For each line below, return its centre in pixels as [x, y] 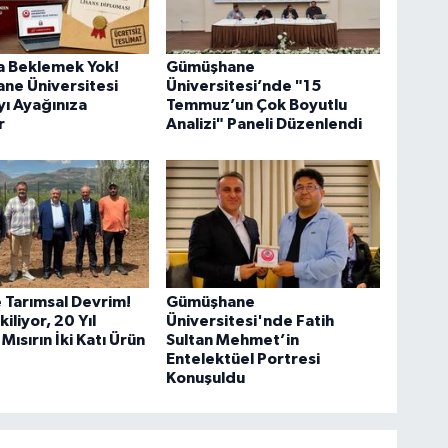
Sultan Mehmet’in [233, 339]
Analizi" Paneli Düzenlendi [264, 124]
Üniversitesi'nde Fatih [250, 320]
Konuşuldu [206, 377]
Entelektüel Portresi [243, 358]
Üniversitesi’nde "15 [244, 86]
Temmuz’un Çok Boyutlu [257, 105]
